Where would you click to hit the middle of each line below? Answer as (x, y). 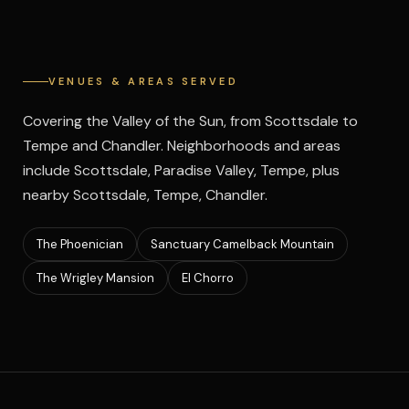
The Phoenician (79, 244)
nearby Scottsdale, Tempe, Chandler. (145, 195)
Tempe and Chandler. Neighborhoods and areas (181, 146)
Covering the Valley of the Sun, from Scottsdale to (190, 121)
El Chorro (207, 278)
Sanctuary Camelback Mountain (242, 244)
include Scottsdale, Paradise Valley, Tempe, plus (181, 170)
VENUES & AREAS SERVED (143, 81)
